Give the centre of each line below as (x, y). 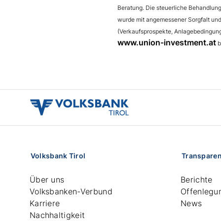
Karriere (45, 203)
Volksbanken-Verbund (71, 191)
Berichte (196, 180)
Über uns (47, 180)
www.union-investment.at (167, 42)
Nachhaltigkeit (57, 215)
